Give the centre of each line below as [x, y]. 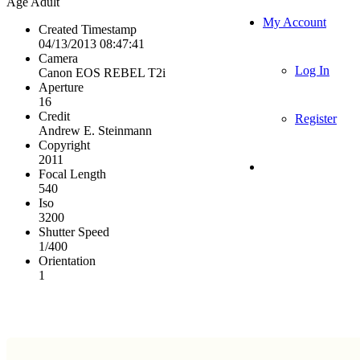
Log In [312, 70]
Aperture [61, 87]
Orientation [67, 260]
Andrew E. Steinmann [95, 130]
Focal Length [72, 174]
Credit [54, 116]
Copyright [64, 145]
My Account [295, 22]
